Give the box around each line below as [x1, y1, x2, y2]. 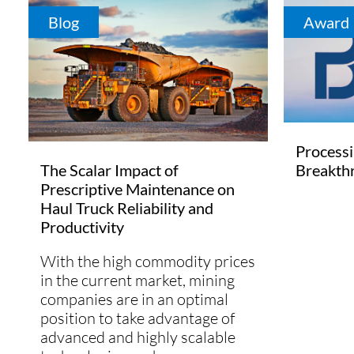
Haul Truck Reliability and [40, 198, 213, 217]
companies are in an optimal [40, 288, 228, 309]
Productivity [40, 217, 124, 236]
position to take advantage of [40, 307, 235, 328]
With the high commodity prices [40, 250, 255, 271]
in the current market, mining [40, 269, 235, 290]
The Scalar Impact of [40, 160, 179, 179]
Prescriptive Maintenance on [40, 179, 235, 198]
